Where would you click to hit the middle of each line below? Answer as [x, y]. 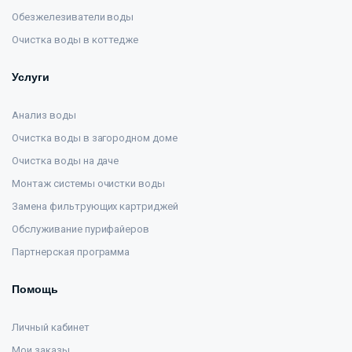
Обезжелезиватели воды [73, 17]
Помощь [35, 289]
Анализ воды [44, 115]
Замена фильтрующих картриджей [95, 206]
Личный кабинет [51, 327]
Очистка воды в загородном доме [95, 138]
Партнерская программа [71, 252]
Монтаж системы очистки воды [89, 183]
